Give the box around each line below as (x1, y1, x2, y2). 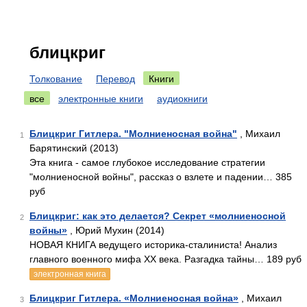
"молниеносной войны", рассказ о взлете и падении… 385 (29, 171, 292, 182)
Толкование (29, 73, 82, 84)
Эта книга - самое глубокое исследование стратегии (29, 157, 265, 168)
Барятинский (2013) (29, 143, 119, 153)
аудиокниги (157, 93, 208, 104)
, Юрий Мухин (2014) (67, 225, 164, 236)
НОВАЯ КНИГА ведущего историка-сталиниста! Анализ (29, 239, 277, 250)
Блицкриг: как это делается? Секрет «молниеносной (29, 210, 286, 221)
